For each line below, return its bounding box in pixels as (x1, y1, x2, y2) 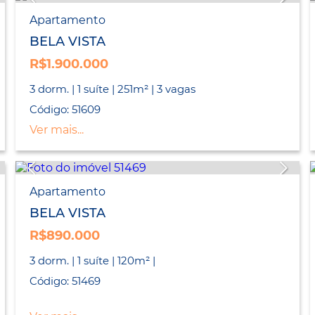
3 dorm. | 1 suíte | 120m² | (29, 254, 155, 268)
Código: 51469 (29, 274, 101, 288)
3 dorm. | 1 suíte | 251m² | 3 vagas (29, 82, 195, 96)
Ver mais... (29, 123, 84, 137)
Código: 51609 (29, 103, 101, 117)
